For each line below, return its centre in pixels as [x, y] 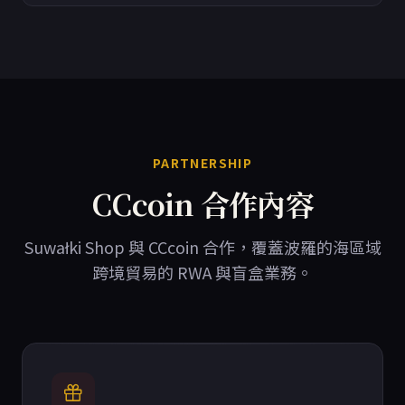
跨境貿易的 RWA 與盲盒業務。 [202, 273]
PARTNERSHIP [202, 163]
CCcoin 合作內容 [202, 204]
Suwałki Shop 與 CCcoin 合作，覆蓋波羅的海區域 [202, 247]
